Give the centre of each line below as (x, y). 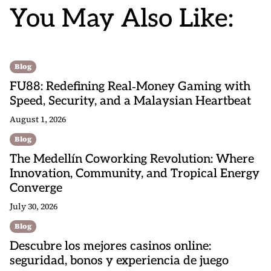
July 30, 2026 (34, 206)
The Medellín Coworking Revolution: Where (132, 159)
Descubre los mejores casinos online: (110, 246)
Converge (36, 188)
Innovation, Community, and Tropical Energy (135, 174)
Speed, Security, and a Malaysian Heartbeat (130, 101)
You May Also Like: (122, 19)
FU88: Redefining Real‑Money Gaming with (130, 87)
